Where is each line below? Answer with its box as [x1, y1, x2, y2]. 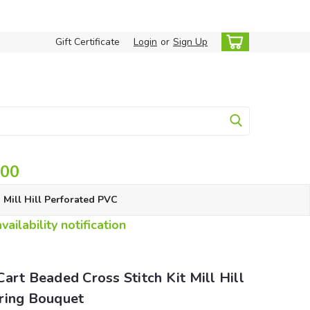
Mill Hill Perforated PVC [3, 193, 118, 206]
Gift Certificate [55, 35, 120, 48]
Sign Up [173, 35, 208, 48]
